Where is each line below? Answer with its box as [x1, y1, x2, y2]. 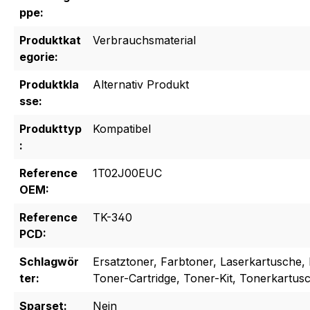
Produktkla [19, 77, 79, 92]
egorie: [19, 50, 58, 64]
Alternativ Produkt [93, 77, 189, 92]
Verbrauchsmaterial [93, 33, 196, 48]
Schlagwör [19, 255, 79, 269]
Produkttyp [19, 122, 82, 136]
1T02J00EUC [93, 166, 162, 181]
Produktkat [19, 33, 81, 48]
